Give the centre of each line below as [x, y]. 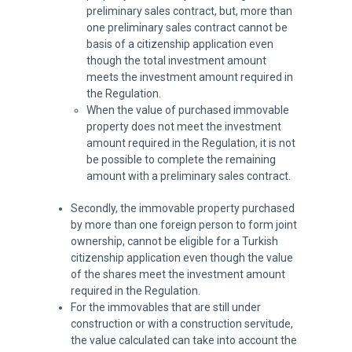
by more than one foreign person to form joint [183, 225]
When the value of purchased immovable [187, 110]
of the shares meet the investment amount [178, 274]
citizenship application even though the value [181, 258]
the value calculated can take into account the [183, 340]
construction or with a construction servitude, [181, 324]
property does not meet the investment [183, 126]
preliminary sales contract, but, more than [189, 11]
